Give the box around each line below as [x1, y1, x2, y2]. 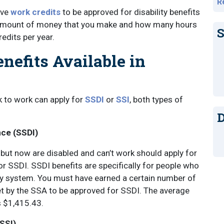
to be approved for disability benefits [60, 7, 200, 17]
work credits [10, 7, 60, 17]
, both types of [129, 94, 183, 104]
